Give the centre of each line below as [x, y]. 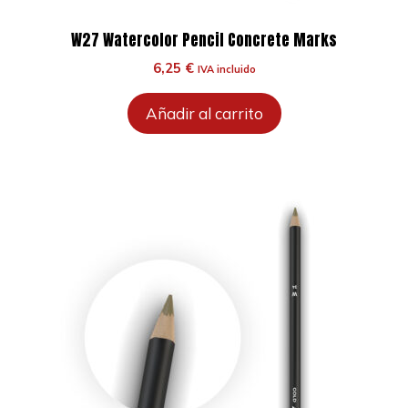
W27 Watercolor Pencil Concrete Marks [204, 40]
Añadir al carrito [204, 113]
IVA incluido [226, 69]
